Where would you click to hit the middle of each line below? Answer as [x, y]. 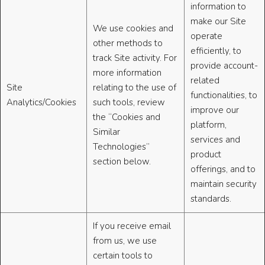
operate [206, 36]
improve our [215, 110]
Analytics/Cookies [41, 103]
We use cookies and [133, 29]
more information [127, 73]
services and [215, 140]
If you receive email [132, 226]
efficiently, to [216, 51]
